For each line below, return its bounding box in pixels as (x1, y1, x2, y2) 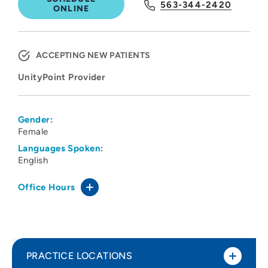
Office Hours (18, 182, 75, 193)
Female (18, 126, 48, 138)
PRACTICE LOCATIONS (26, 250, 133, 262)
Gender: (18, 114, 54, 126)
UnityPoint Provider (18, 72, 106, 83)
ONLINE (53, 4, 90, 14)
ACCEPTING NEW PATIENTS (36, 50, 151, 61)
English (18, 155, 48, 166)
